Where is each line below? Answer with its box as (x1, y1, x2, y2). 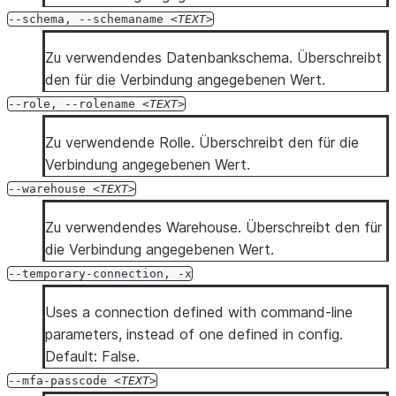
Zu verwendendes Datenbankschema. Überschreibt (45, 49, 382, 66)
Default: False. (45, 347, 140, 365)
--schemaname (79, 12, 164, 26)
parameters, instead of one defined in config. (45, 325, 343, 343)
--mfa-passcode (8, 374, 107, 387)
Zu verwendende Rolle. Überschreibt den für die (45, 133, 359, 151)
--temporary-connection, (8, 267, 171, 280)
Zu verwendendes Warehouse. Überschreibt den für (45, 218, 382, 236)
